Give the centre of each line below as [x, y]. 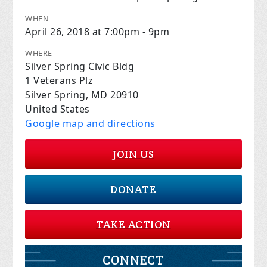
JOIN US [133, 154]
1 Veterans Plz [59, 81]
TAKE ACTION [133, 225]
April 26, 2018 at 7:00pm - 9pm [97, 32]
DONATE [133, 190]
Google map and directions [90, 124]
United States [58, 109]
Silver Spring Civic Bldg [80, 66]
